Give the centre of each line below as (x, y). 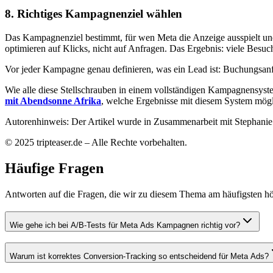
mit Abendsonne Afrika (53, 101)
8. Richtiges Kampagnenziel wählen (94, 14)
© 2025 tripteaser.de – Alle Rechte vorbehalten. (96, 143)
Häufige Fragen (54, 168)
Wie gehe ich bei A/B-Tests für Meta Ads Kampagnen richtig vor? (125, 225)
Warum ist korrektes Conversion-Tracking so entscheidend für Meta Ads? (139, 257)
